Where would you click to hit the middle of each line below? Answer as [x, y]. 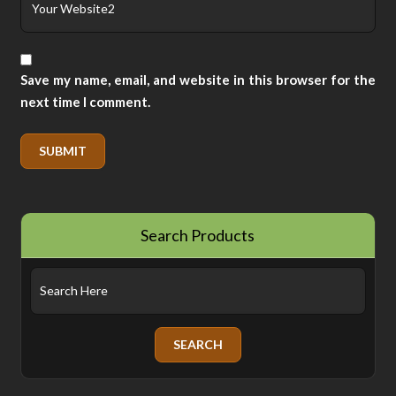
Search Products [198, 235]
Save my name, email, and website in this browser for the [198, 79]
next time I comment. [86, 101]
